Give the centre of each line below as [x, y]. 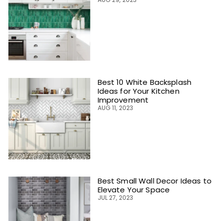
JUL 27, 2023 [115, 198]
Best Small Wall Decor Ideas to [154, 181]
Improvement [123, 100]
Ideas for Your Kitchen [138, 91]
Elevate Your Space [134, 190]
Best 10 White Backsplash [144, 82]
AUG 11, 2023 [115, 108]
